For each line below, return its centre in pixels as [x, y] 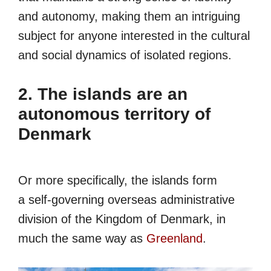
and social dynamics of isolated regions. [125, 55]
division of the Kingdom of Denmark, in [122, 219]
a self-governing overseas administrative [126, 200]
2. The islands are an [103, 94]
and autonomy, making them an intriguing [129, 16]
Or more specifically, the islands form [118, 181]
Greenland [175, 239]
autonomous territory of [114, 114]
